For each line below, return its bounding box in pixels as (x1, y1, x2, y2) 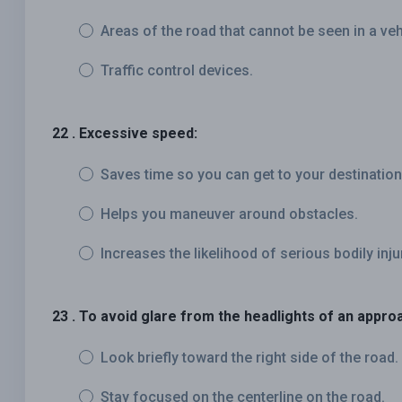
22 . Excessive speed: (52, 125, 197, 143)
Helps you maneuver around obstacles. (100, 205, 358, 223)
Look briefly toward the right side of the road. (100, 349, 398, 367)
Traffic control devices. (100, 62, 253, 80)
